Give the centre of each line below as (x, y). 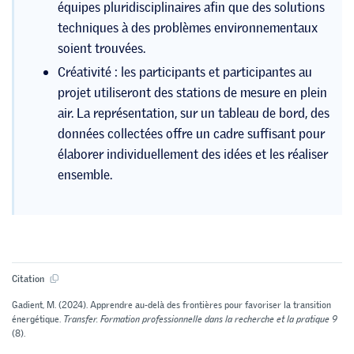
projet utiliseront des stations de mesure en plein (192, 93)
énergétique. (38, 319)
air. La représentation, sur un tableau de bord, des (194, 113)
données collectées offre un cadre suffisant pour (191, 134)
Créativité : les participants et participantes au (185, 72)
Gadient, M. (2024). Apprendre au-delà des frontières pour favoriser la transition (171, 305)
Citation (29, 279)
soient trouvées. (102, 48)
